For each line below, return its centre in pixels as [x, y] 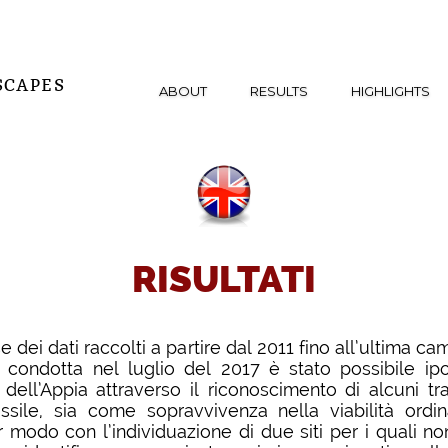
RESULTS [279, 91]
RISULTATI [224, 279]
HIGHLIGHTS [390, 91]
